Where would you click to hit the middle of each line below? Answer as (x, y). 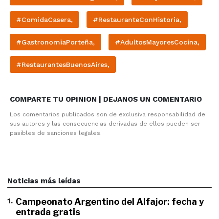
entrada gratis (48, 212)
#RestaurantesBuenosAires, (63, 64)
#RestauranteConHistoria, (137, 19)
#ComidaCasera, (44, 19)
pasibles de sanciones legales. (56, 133)
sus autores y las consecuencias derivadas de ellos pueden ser (105, 123)
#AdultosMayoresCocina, (157, 42)
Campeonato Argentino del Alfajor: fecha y (110, 201)
